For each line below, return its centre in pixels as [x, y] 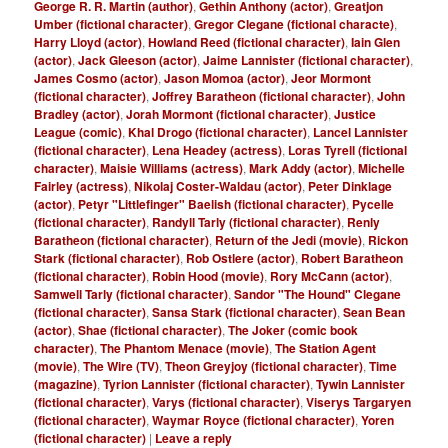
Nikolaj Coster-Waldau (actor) [218, 186]
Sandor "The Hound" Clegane [318, 294]
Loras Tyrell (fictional [348, 150]
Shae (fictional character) [150, 330]
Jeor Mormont [331, 78]
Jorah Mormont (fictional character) [227, 114]
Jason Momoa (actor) [225, 78]
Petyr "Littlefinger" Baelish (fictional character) [212, 204]
